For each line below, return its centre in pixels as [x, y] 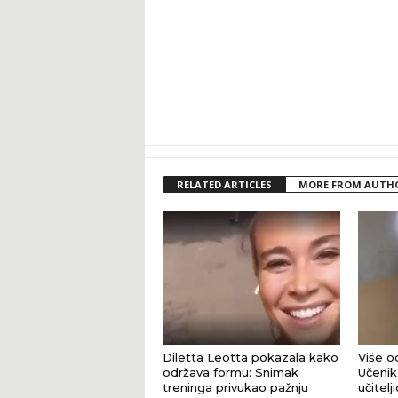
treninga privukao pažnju [235, 387]
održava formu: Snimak [230, 372]
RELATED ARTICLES [224, 184]
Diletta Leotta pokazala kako [250, 357]
